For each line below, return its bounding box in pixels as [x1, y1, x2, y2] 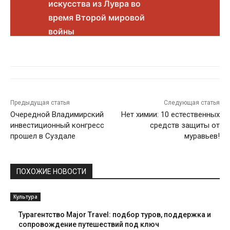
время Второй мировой [48, 12, 145, 23]
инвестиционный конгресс [10, 121, 104, 130]
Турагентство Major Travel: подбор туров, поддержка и [18, 210, 211, 219]
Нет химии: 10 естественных [121, 110, 220, 120]
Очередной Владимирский [10, 110, 104, 120]
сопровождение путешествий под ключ [18, 220, 159, 229]
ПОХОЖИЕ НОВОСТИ [16, 167, 86, 176]
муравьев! [184, 131, 220, 141]
